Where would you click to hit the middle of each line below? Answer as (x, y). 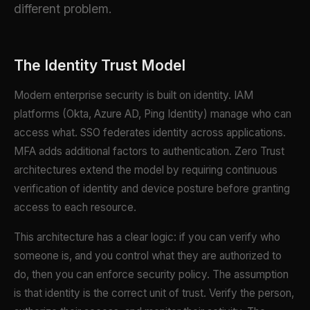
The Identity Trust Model (100, 66)
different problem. (63, 9)
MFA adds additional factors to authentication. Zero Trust (149, 152)
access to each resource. (75, 208)
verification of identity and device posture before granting (152, 189)
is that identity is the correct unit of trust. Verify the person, (154, 293)
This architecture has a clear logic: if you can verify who (147, 237)
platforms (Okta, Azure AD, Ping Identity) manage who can (153, 114)
